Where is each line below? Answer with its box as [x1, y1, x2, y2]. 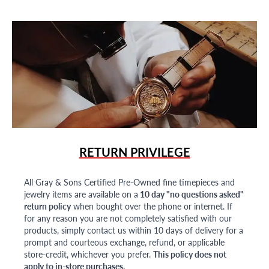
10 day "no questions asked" [138, 188, 244, 201]
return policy [24, 200, 71, 213]
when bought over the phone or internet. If [71, 200, 232, 213]
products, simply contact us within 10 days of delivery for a [24, 224, 243, 237]
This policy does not [153, 248, 226, 261]
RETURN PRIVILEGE [79, 144, 190, 161]
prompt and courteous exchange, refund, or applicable [24, 236, 225, 249]
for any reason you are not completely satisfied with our [24, 212, 232, 225]
